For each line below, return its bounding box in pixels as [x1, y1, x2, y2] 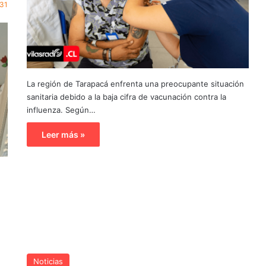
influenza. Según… [26, 105, 96, 115]
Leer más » [41, 129, 85, 140]
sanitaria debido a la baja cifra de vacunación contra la [26, 92, 226, 102]
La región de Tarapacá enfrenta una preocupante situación [26, 79, 244, 89]
